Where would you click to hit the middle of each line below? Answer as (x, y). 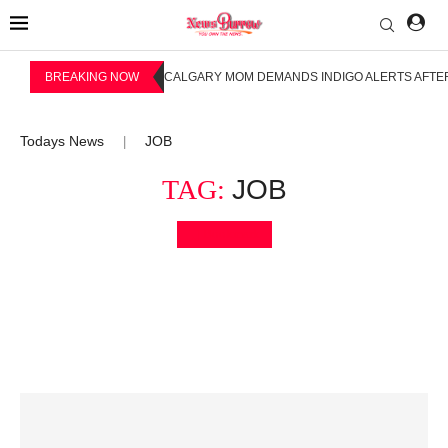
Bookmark (231, 233)
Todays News (62, 140)
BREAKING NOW (92, 76)
